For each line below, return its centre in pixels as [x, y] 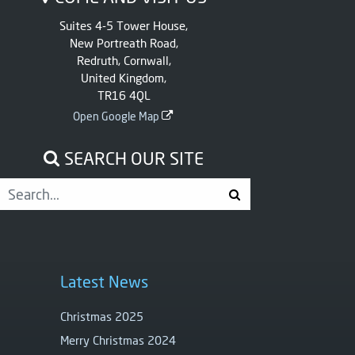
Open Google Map [116, 116]
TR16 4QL [124, 95]
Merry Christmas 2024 [118, 340]
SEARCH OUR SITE [132, 158]
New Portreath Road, [124, 42]
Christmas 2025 [102, 317]
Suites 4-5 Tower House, [124, 25]
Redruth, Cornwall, [124, 60]
